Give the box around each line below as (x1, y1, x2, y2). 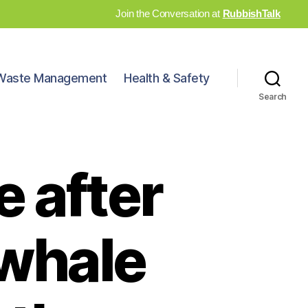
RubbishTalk (222, 8, 280, 19)
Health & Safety (124, 71, 210, 86)
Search (258, 91, 287, 102)
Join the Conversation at (115, 8, 223, 19)
